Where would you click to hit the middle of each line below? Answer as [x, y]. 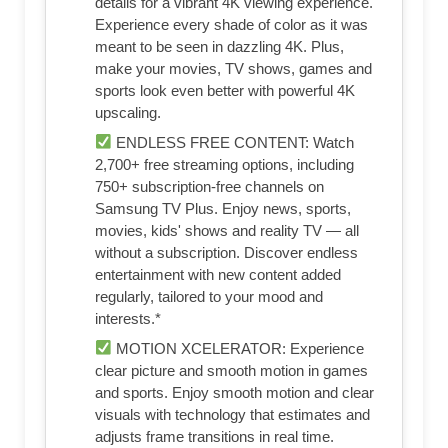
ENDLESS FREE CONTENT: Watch [233, 142]
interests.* [128, 318]
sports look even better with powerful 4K [225, 90]
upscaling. [128, 112]
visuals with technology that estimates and [232, 414]
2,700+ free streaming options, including [224, 164]
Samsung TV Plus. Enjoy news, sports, [223, 208]
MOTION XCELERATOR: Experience [238, 348]
